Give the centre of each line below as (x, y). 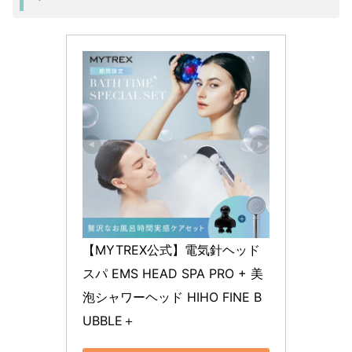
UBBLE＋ (109, 321)
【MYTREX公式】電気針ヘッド (171, 250)
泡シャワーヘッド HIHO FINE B (172, 297)
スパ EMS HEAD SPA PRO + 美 (173, 274)
